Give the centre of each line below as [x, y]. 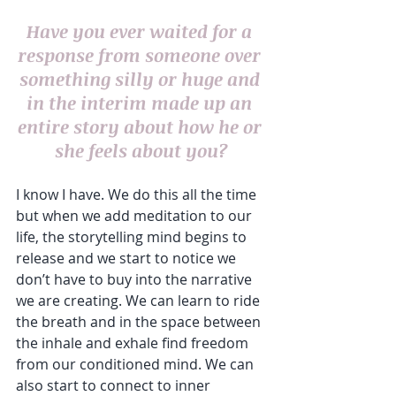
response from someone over [141, 55]
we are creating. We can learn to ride [140, 301]
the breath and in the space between [140, 322]
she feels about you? [141, 151]
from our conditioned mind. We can [137, 365]
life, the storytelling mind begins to [133, 237]
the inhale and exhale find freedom [134, 343]
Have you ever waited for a [141, 31]
